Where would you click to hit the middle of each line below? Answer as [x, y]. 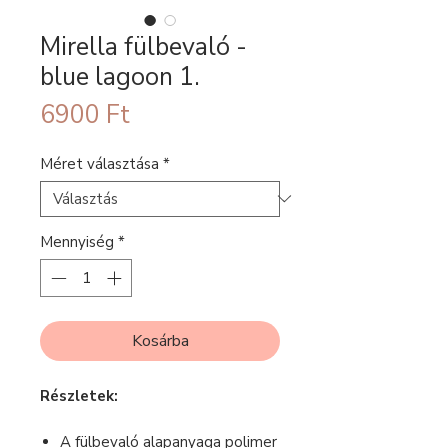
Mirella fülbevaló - [143, 46]
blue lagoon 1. [120, 76]
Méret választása [99, 163]
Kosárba [160, 341]
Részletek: [79, 396]
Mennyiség [77, 241]
